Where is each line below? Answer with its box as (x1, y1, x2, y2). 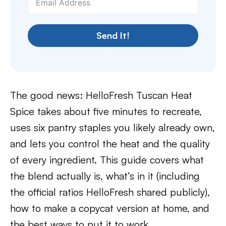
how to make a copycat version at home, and (10, 202, 209, 214)
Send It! (96, 30, 130, 41)
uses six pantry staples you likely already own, (10, 121, 215, 134)
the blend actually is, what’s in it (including (10, 169, 200, 182)
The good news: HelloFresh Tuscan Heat (10, 89, 192, 101)
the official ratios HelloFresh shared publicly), (10, 186, 210, 198)
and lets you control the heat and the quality (10, 137, 210, 150)
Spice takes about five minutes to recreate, (10, 105, 202, 118)
